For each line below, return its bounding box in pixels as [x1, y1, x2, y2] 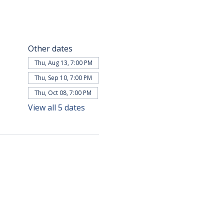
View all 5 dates [27, 102, 85, 113]
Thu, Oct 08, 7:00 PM [34, 88, 91, 97]
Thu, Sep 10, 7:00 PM [34, 73, 92, 82]
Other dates [27, 43, 72, 54]
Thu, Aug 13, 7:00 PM [34, 58, 92, 67]
